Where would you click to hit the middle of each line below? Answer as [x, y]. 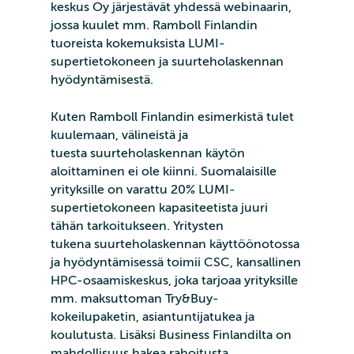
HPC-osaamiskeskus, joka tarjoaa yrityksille [174, 281]
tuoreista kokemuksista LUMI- [138, 44]
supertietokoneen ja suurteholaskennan [167, 62]
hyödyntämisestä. [102, 80]
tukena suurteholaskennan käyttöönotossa [175, 245]
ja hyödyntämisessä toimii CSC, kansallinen [176, 263]
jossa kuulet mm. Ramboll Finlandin [154, 26]
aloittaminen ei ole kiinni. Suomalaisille [164, 172]
